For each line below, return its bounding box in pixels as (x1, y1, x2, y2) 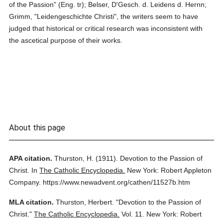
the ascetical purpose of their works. (9, 36, 123, 44)
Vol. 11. (121, 210, 145, 218)
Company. (9, 178, 41, 186)
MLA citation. (9, 198, 54, 206)
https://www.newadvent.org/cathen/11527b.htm (43, 178, 191, 186)
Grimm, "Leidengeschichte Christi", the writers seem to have (9, 12, 199, 20)
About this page (9, 123, 66, 132)
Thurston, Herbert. (56, 198, 114, 206)
